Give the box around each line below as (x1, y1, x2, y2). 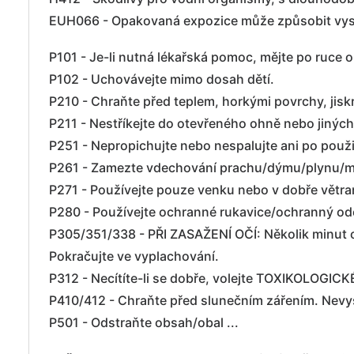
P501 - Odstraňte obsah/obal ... (49, 314, 239, 330)
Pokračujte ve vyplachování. (49, 248, 219, 264)
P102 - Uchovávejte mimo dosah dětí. (49, 71, 274, 87)
